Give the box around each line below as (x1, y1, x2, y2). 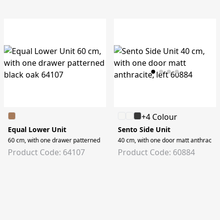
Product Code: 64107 (8, 147, 85, 158)
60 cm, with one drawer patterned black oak (8, 136, 127, 144)
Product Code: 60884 (118, 147, 195, 158)
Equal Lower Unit (8, 125, 66, 134)
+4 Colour (141, 111, 177, 122)
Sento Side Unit (118, 125, 170, 134)
